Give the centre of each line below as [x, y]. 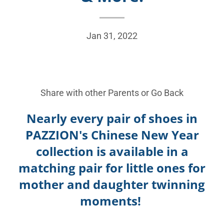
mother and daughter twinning [112, 184]
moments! [112, 201]
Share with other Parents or [96, 93]
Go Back [167, 93]
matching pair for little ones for [112, 168]
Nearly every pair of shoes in [112, 118]
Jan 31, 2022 [112, 36]
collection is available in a [112, 151]
